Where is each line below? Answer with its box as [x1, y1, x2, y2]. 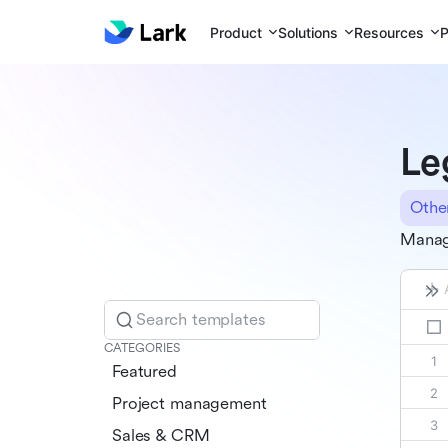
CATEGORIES [104, 340, 180, 355]
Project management [112, 393, 267, 413]
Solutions [278, 23, 339, 41]
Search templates [136, 309, 266, 329]
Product [210, 23, 263, 41]
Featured [112, 361, 177, 381]
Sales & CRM [112, 425, 210, 445]
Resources [354, 23, 425, 41]
